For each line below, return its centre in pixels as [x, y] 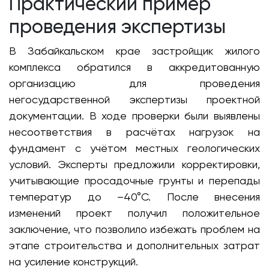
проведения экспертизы [117, 27]
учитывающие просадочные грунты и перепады [134, 181]
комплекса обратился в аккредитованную [134, 67]
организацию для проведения [134, 83]
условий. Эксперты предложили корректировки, [134, 165]
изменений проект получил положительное [134, 213]
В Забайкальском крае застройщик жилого [134, 51]
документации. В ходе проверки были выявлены [134, 116]
